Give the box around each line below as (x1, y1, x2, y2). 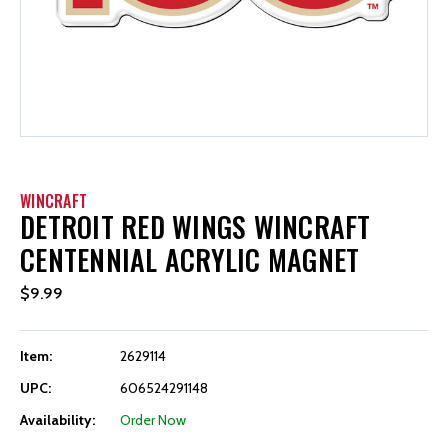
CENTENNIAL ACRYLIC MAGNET (20, 239, 360, 280)
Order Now (120, 410, 186, 429)
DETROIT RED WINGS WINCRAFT (20, 206, 371, 247)
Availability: (20, 410, 95, 429)
